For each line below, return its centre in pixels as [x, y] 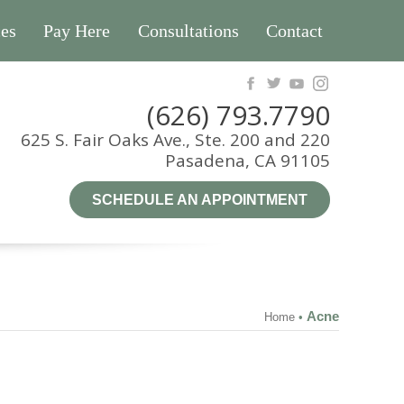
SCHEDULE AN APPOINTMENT [199, 200]
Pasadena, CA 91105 [247, 161]
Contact [294, 31]
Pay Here [77, 31]
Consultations [188, 31]
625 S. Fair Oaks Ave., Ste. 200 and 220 [175, 140]
